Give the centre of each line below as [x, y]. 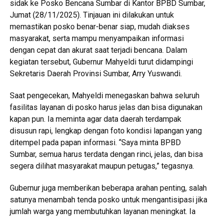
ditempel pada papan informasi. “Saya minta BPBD [95, 143]
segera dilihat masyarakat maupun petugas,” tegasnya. [102, 166]
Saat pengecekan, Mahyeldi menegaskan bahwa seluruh [105, 96]
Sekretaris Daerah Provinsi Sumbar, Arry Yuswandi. [96, 74]
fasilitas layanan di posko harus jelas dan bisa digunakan [106, 108]
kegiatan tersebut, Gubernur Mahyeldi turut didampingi [101, 62]
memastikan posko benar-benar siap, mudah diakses [100, 27]
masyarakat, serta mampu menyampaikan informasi [97, 39]
